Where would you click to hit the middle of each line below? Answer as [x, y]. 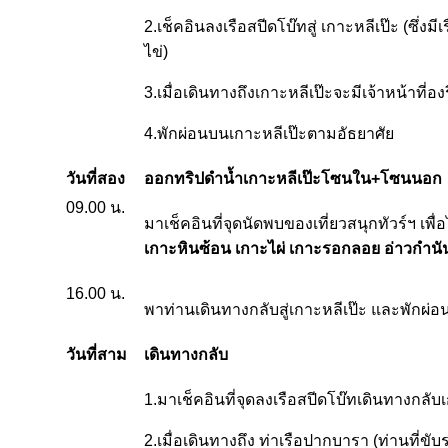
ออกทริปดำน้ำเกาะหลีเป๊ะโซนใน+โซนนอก [293, 178]
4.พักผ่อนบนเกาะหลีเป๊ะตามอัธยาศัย [269, 133]
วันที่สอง [95, 178]
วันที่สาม [96, 354]
